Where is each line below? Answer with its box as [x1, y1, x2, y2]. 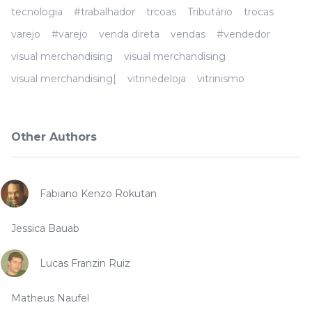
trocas [244, 6, 274, 18]
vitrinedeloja [127, 72, 186, 85]
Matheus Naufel [11, 292, 89, 304]
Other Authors [11, 130, 97, 143]
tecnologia [11, 6, 63, 18]
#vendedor [217, 28, 270, 40]
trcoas [146, 6, 176, 18]
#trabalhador [74, 6, 135, 18]
